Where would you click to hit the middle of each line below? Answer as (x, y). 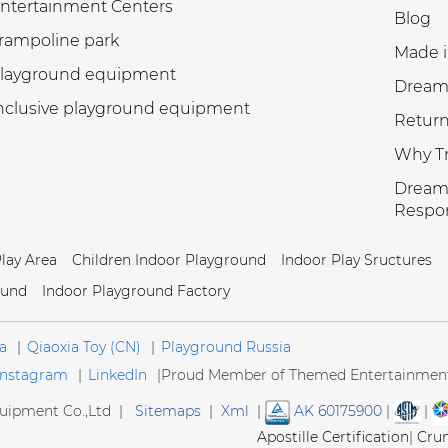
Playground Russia (226, 347)
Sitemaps (168, 411)
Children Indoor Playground (169, 260)
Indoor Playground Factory (136, 291)
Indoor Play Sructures (356, 260)
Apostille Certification (333, 436)
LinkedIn (117, 375)
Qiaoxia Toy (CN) (84, 347)
